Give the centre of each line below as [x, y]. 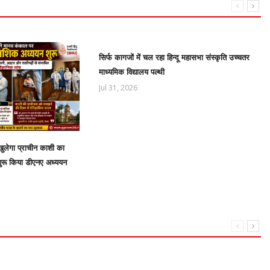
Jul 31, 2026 [118, 88]
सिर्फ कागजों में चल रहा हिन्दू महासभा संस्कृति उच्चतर [174, 58]
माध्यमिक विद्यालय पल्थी [132, 72]
